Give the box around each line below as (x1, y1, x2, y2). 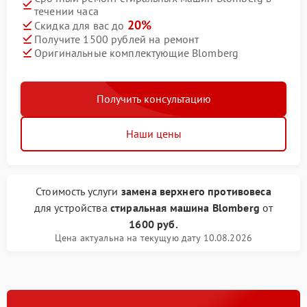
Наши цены (125, 127, 182, 141)
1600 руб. (129, 217, 178, 232)
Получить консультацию (96, 92, 211, 106)
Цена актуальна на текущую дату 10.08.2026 (54, 232, 253, 245)
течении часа (34, 4, 99, 19)
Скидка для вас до (34, 19, 127, 33)
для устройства (34, 201, 110, 215)
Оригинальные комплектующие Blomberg (34, 45, 239, 60)
